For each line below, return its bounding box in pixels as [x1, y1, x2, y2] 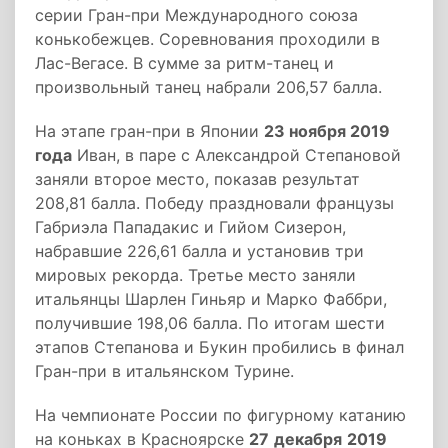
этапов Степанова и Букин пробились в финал [35, 337, 404, 357]
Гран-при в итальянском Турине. [35, 361, 294, 381]
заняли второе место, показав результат [35, 169, 360, 189]
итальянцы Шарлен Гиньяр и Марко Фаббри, [35, 289, 387, 309]
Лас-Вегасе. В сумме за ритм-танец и [35, 53, 334, 73]
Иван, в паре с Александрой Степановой [72, 145, 401, 165]
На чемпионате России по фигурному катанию [35, 405, 406, 425]
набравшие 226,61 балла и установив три [35, 241, 364, 261]
